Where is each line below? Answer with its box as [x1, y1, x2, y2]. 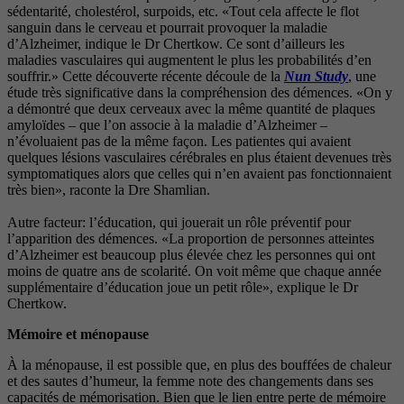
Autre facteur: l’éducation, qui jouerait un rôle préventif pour [7, 215, 351, 231]
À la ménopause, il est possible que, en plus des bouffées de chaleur [7, 357, 391, 373]
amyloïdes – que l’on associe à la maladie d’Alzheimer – [7, 117, 327, 133]
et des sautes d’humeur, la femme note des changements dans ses [7, 373, 373, 390]
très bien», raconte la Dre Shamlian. [7, 182, 210, 198]
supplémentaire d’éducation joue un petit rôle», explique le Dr [7, 280, 358, 296]
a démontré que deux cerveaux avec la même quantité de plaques [7, 101, 375, 117]
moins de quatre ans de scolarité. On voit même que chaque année [7, 263, 381, 280]
